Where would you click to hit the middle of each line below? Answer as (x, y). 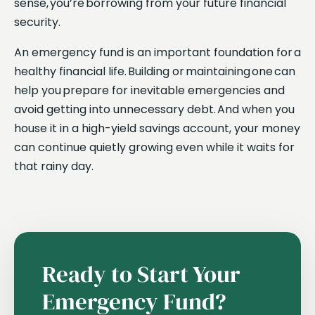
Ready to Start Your (141, 274)
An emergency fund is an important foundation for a (157, 52)
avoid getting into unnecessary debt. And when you (154, 109)
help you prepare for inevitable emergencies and (149, 90)
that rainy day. (55, 166)
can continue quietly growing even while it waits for (154, 147)
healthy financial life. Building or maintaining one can (155, 71)
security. (39, 22)
